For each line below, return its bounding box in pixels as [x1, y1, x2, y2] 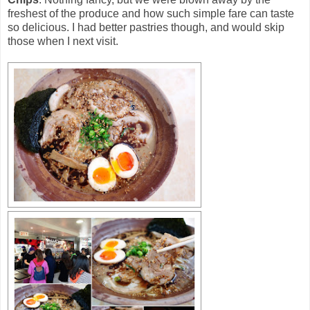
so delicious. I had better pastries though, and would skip [8, 21, 284, 33]
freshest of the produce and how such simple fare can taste [8, 7, 294, 19]
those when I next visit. [8, 35, 118, 47]
